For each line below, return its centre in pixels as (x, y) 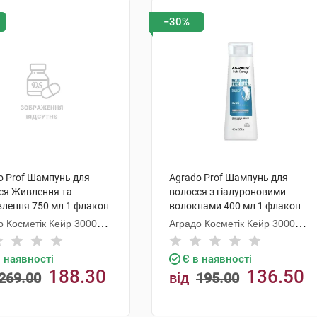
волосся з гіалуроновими (227, 192)
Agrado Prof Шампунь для (229, 178)
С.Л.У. (183, 238)
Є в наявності (217, 259)
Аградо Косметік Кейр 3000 (232, 224)
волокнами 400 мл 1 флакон (235, 206)
